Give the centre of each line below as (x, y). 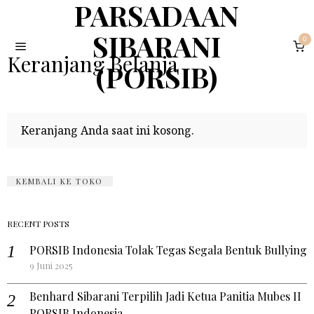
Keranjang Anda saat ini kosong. (108, 130)
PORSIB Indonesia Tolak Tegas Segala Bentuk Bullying (168, 250)
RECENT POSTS (38, 224)
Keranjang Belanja (93, 64)
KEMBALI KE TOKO (60, 181)
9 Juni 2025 (51, 265)
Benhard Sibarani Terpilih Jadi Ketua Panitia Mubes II (165, 296)
